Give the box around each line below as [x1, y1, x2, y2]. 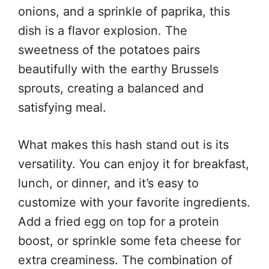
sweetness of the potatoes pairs [18, 42, 200, 57]
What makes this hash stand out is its [18, 137, 229, 152]
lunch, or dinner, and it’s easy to [18, 175, 199, 190]
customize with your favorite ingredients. [18, 195, 250, 210]
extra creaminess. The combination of [18, 252, 232, 267]
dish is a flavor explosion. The [18, 23, 187, 38]
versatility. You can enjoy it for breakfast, [18, 156, 249, 171]
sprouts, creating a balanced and [18, 80, 204, 95]
